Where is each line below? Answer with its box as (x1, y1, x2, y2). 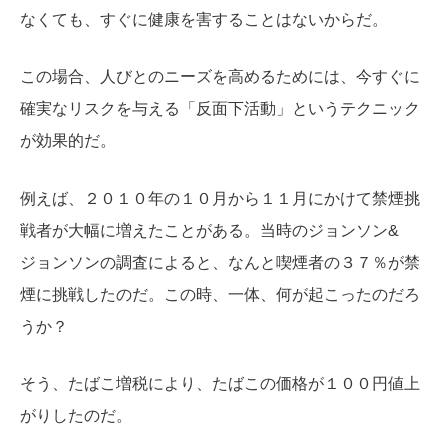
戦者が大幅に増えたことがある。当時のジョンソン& (20, 221, 399, 239)
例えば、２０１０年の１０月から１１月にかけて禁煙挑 (20, 189, 420, 207)
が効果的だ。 (20, 132, 116, 150)
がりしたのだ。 (20, 407, 132, 425)
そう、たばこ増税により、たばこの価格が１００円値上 (20, 375, 420, 393)
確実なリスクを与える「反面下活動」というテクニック (20, 100, 420, 118)
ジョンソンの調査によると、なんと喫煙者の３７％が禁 (20, 253, 420, 271)
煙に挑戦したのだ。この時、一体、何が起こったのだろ (20, 285, 420, 303)
